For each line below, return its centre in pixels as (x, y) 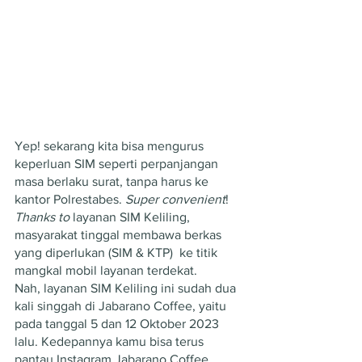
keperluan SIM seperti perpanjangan (118, 163)
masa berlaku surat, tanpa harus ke (113, 181)
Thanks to (42, 217)
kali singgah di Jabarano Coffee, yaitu (122, 305)
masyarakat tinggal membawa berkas (120, 234)
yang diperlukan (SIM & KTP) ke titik (118, 252)
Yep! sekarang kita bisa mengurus (111, 145)
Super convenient (175, 199)
